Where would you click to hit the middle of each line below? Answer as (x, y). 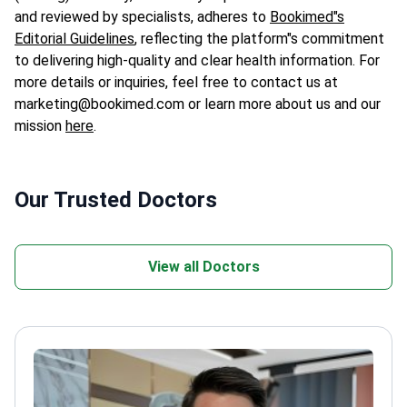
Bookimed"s (307, 17)
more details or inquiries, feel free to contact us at (176, 83)
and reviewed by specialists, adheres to (142, 17)
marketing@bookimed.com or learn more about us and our (198, 104)
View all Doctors (203, 267)
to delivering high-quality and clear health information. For (197, 61)
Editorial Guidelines (74, 39)
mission (40, 126)
